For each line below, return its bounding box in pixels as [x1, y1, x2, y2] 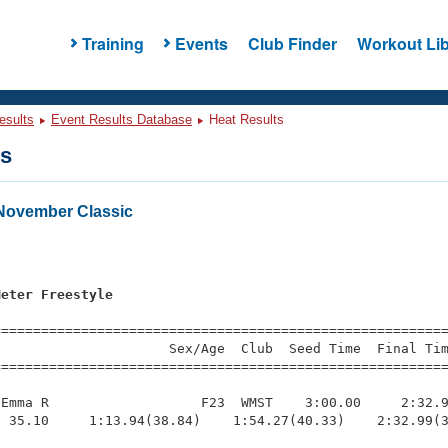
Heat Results [205, 112, 284, 127]
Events [174, 31, 228, 55]
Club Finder [247, 31, 337, 55]
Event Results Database [51, 112, 192, 127]
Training [81, 31, 144, 55]
